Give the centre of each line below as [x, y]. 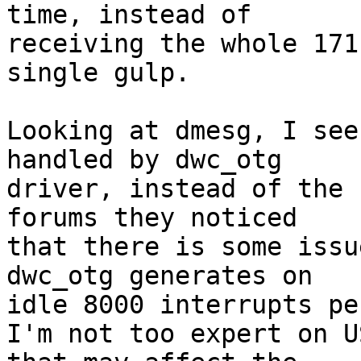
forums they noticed [152, 218]
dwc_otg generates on [160, 276]
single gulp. [98, 73]
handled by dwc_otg [144, 160]
